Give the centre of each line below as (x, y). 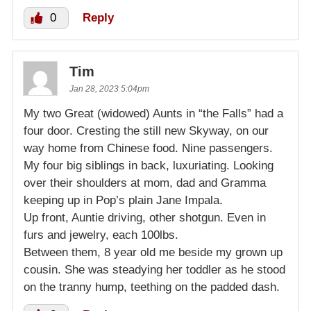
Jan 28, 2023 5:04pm (109, 89)
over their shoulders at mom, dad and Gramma (145, 183)
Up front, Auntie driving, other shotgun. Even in (145, 217)
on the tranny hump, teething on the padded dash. (152, 287)
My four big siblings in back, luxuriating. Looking (149, 165)
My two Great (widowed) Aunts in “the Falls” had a (153, 113)
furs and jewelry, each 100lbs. (101, 235)
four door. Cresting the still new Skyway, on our (146, 131)
